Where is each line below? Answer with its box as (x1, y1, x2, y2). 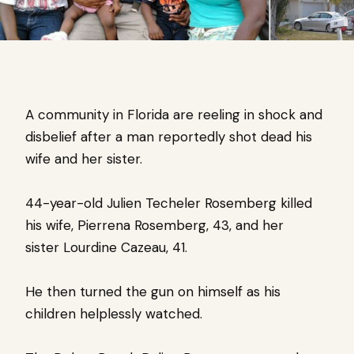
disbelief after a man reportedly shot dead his (25, 127, 312, 145)
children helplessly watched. (25, 304, 202, 322)
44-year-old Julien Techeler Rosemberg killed (25, 194, 312, 212)
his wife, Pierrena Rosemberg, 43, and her (25, 216, 284, 234)
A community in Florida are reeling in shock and (25, 105, 322, 123)
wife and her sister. (25, 149, 142, 168)
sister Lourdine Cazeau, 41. (25, 238, 187, 256)
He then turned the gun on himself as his (25, 282, 281, 300)
